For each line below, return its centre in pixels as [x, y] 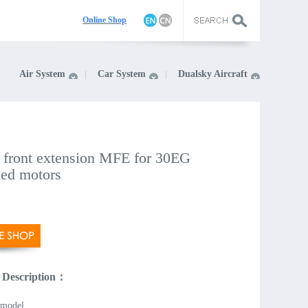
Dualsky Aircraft [213, 74]
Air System [42, 74]
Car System [122, 74]
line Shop [110, 20]
